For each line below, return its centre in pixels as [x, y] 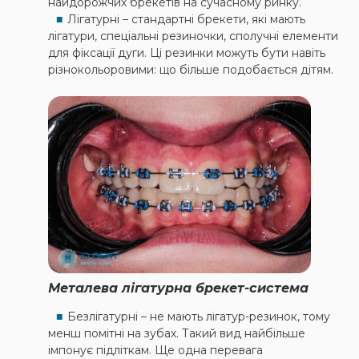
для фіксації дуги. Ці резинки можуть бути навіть [187, 52]
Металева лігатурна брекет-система [178, 288]
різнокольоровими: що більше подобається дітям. [191, 69]
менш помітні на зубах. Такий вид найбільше [177, 333]
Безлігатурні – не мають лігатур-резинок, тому [199, 316]
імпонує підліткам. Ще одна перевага [155, 350]
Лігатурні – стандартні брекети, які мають [186, 19]
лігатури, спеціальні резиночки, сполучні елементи [193, 36]
